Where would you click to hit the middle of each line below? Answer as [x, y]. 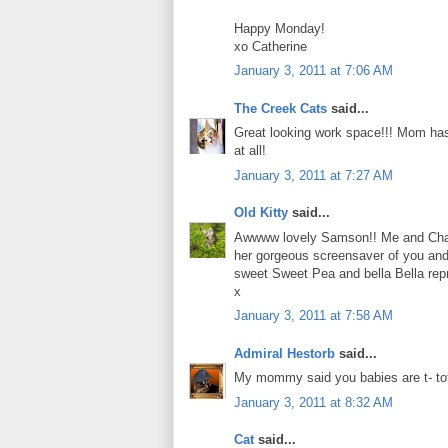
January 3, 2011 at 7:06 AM [313, 71]
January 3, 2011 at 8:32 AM [313, 402]
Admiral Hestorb [284, 353]
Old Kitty [261, 213]
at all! [250, 151]
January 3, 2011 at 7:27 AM [313, 175]
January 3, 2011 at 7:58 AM [313, 316]
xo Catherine [270, 46]
